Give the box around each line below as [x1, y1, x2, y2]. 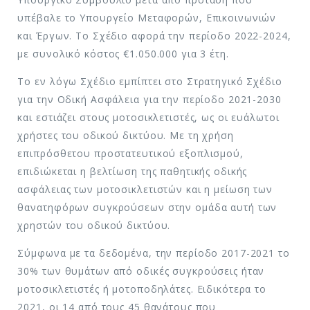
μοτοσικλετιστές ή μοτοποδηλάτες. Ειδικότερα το [17, 282, 267, 295]
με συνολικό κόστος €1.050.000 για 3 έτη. [17, 46, 229, 60]
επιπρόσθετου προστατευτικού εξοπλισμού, [17, 146, 244, 160]
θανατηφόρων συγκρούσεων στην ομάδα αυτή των [17, 200, 277, 214]
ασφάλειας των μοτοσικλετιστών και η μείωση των [17, 182, 273, 196]
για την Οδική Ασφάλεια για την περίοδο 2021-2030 [17, 92, 282, 106]
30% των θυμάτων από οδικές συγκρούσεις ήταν [17, 264, 265, 277]
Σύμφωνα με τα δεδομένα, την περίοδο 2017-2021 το [17, 246, 290, 259]
